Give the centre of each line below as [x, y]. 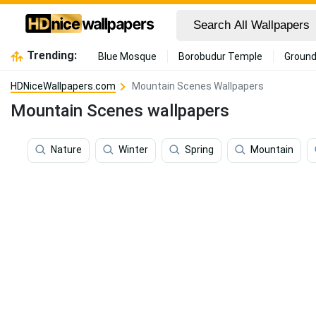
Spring [199, 150]
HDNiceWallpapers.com [63, 86]
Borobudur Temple [220, 56]
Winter [133, 150]
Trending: [51, 55]
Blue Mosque [127, 56]
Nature [66, 150]
